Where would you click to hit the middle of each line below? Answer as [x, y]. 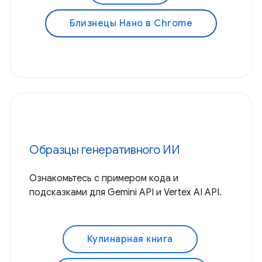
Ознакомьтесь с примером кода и [104, 179]
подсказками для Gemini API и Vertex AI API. [125, 193]
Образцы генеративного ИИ [105, 150]
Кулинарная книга [130, 239]
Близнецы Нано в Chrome [131, 24]
